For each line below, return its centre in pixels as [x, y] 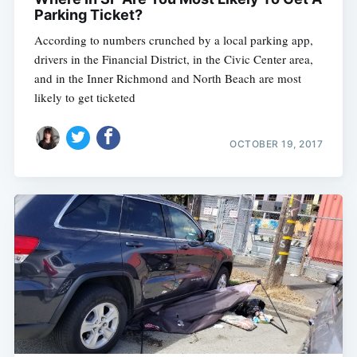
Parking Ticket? [88, 14]
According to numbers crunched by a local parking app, [173, 39]
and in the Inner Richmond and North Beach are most [167, 78]
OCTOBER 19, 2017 [277, 144]
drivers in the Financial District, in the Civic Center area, [173, 59]
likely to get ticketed [84, 97]
